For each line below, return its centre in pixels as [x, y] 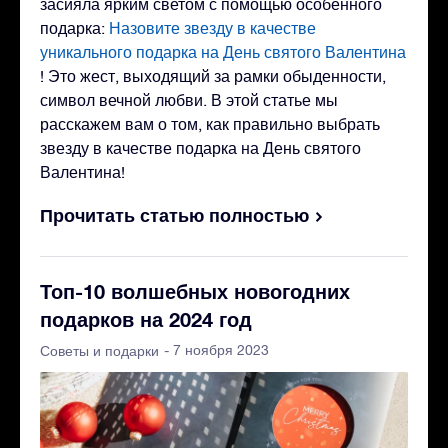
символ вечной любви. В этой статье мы [189, 99]
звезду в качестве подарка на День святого [200, 147]
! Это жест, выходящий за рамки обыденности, [213, 75]
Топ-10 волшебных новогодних [195, 290]
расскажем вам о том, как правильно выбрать [210, 123]
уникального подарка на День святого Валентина [223, 51]
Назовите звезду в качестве [210, 27]
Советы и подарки [99, 350]
